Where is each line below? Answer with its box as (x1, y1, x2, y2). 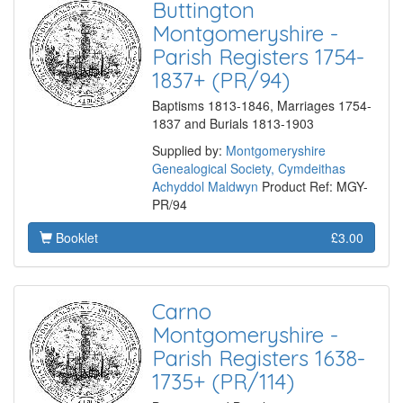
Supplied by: (152, 141, 226, 160)
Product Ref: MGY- (258, 177, 368, 196)
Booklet (52, 228, 98, 247)
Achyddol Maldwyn (152, 177, 258, 196)
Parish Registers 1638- (152, 345, 365, 372)
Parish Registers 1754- (152, 43, 364, 71)
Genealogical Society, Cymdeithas (152, 159, 345, 178)
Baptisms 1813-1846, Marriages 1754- (152, 96, 372, 115)
